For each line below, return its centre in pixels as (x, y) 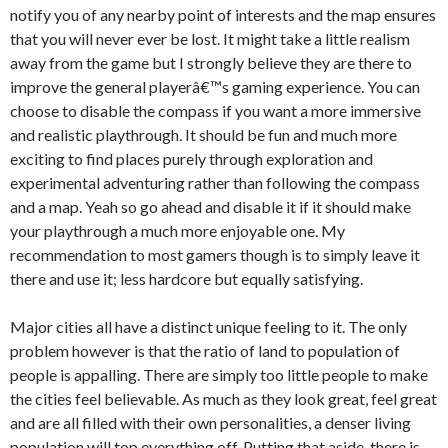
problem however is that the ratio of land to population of (205, 350)
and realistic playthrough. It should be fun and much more (203, 134)
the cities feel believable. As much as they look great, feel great (223, 398)
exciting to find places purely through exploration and (191, 158)
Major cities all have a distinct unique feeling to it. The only (208, 326)
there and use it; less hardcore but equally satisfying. (186, 278)
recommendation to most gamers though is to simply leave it (215, 254)
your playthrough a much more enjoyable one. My (177, 230)
